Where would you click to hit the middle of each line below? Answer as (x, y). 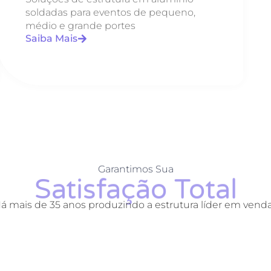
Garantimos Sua (135, 169)
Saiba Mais (52, 38)
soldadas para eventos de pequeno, (111, 12)
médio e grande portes (81, 25)
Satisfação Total (135, 190)
